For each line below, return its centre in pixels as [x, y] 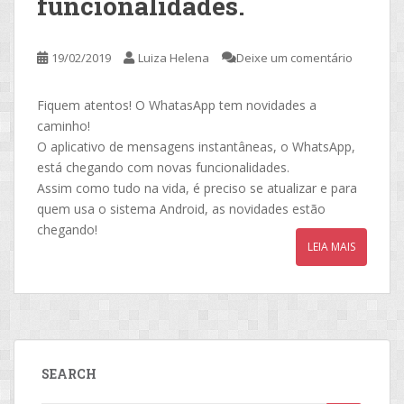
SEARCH [69, 373]
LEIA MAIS [331, 246]
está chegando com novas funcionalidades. [163, 167]
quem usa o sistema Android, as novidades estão [181, 208]
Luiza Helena [174, 57]
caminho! [64, 125]
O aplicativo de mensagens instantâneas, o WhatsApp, [196, 146]
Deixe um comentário [294, 57]
